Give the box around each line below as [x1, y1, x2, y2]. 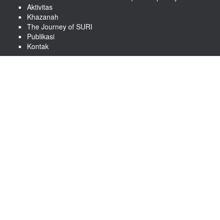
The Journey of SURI [27, 22, 92, 31]
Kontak [27, 41, 49, 51]
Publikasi [27, 31, 55, 41]
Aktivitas [27, 2, 53, 12]
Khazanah [27, 12, 58, 22]
